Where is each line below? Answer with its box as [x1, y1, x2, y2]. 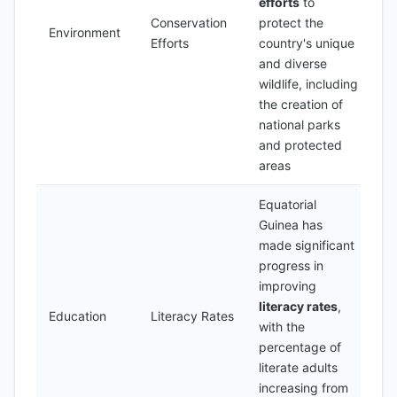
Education [49, 308, 106, 323]
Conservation [151, 15, 227, 30]
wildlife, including [259, 76, 358, 91]
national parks [259, 117, 340, 132]
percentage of [259, 339, 341, 354]
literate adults [259, 360, 338, 375]
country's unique [259, 35, 354, 51]
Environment [49, 25, 121, 40]
